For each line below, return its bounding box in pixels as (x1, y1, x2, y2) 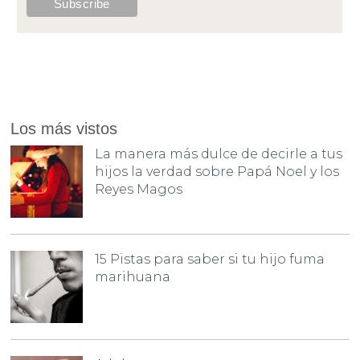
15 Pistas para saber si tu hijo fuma (95, 251, 325, 267)
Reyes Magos (95, 181, 183, 197)
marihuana (95, 268, 171, 284)
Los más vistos (10, 119, 118, 137)
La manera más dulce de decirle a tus (95, 145, 343, 162)
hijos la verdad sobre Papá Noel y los (95, 163, 340, 179)
